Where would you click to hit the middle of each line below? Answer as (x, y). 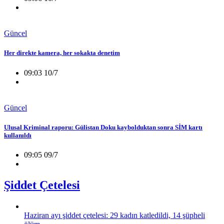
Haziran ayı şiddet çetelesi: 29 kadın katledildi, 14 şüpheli (114, 215)
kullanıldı (18, 135)
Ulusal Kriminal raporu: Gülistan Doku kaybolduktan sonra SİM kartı (103, 127)
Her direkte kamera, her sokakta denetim (62, 53)
